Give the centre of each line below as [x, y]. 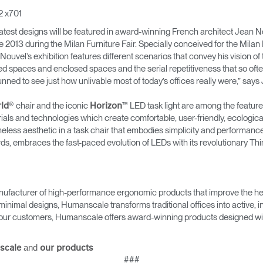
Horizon [106, 106]
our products [67, 248]
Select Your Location [123, 244]
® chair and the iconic [49, 106]
